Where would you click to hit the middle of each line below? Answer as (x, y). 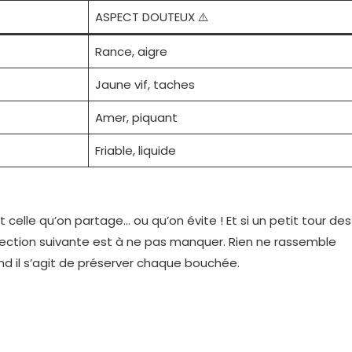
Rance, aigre (131, 51)
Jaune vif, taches (145, 84)
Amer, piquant (136, 117)
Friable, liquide (135, 150)
